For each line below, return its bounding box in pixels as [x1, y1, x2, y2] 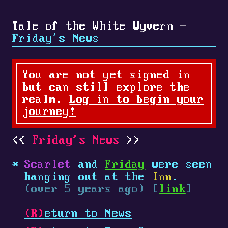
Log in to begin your [69, 94, 204, 106]
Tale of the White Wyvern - [12, 20, 187, 33]
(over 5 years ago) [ [24, 183, 159, 196]
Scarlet [24, 159, 72, 172]
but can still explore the [22, 81, 191, 94]
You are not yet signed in [22, 69, 191, 82]
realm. [22, 94, 70, 106]
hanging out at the [24, 171, 152, 184]
